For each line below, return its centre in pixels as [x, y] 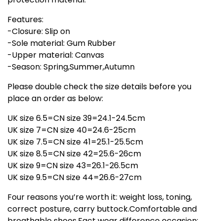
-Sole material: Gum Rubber [62, 43]
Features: [25, 19]
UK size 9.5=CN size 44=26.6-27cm [74, 177]
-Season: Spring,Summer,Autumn [71, 67]
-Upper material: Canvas [56, 55]
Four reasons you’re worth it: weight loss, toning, [100, 197]
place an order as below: [55, 98]
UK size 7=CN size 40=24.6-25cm [72, 130]
